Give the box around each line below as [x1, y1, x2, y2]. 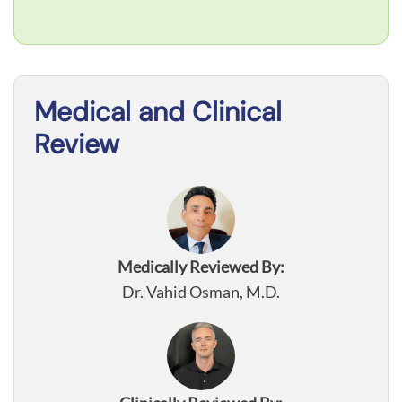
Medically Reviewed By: [118, 256, 284, 276]
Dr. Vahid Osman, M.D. [122, 281, 280, 301]
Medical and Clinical [34, 93, 282, 129]
